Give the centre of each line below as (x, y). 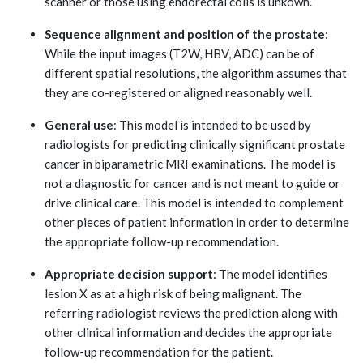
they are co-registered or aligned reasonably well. (178, 92)
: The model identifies (270, 273)
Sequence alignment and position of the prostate (185, 34)
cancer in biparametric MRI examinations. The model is (190, 163)
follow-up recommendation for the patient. (159, 351)
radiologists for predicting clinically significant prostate (195, 144)
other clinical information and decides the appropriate (188, 332)
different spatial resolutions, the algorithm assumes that (196, 73)
